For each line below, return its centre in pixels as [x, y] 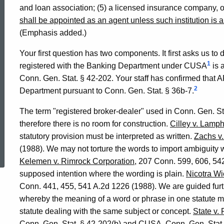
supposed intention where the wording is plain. [103, 174]
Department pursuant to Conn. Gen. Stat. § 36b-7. [107, 91]
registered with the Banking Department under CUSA [113, 66]
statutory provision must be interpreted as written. [107, 136]
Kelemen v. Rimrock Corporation [77, 161]
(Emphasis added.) [53, 33]
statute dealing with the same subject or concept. [106, 211]
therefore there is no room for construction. [95, 124]
